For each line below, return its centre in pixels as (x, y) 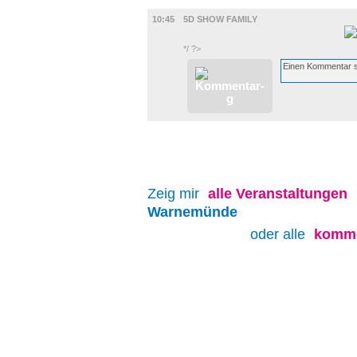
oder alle (280, 234)
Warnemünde (192, 212)
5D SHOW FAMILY (220, 19)
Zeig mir (175, 194)
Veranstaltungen (292, 194)
